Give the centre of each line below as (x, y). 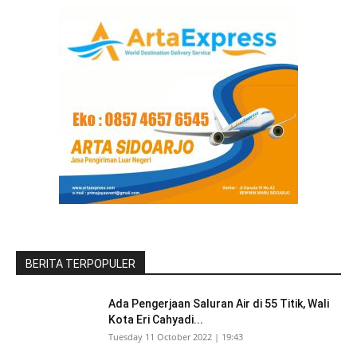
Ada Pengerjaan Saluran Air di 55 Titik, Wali (219, 303)
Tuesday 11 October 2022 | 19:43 (176, 336)
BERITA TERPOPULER (80, 263)
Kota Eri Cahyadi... (156, 319)
